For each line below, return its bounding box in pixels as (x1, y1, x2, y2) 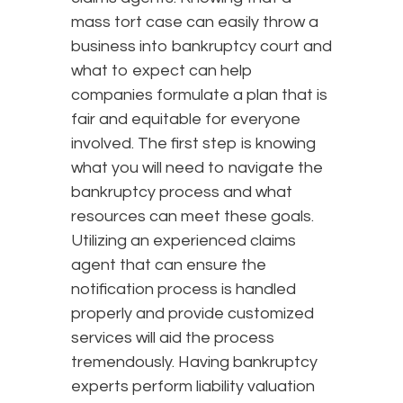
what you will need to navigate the (71, 158, 323, 176)
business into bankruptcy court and (71, 37, 332, 55)
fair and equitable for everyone (71, 110, 300, 128)
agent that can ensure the (71, 255, 266, 273)
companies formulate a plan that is (71, 85, 327, 103)
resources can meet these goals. (71, 207, 314, 225)
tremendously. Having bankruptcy (71, 353, 318, 371)
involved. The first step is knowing (71, 134, 316, 152)
